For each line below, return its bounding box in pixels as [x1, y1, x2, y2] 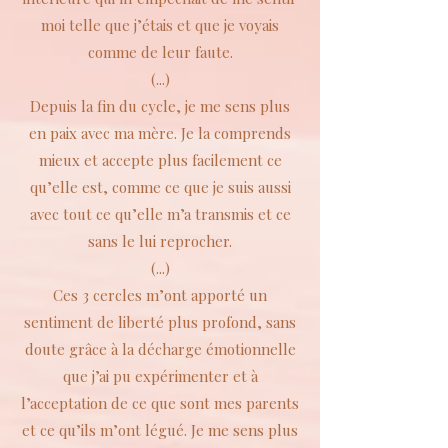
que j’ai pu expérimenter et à [62, 366, 258, 386]
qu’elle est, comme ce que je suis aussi [29, 177, 291, 197]
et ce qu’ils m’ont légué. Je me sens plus [22, 420, 298, 440]
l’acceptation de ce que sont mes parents [21, 393, 299, 413]
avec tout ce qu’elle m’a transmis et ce [29, 204, 291, 224]
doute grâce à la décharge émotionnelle [24, 339, 296, 359]
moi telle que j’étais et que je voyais [41, 15, 279, 35]
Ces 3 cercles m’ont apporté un [53, 285, 267, 305]
